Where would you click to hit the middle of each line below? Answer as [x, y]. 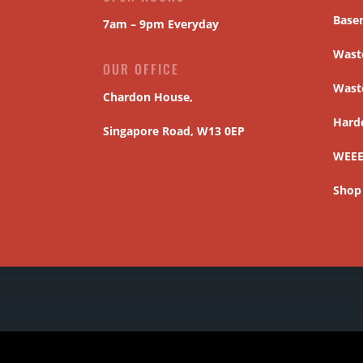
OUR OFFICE [141, 68]
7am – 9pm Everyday [161, 24]
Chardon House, [148, 96]
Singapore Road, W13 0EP [174, 130]
